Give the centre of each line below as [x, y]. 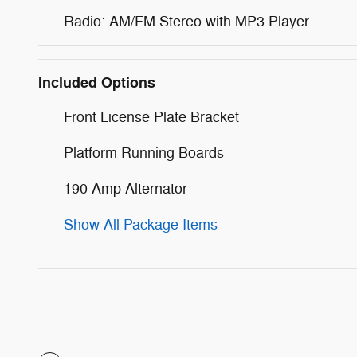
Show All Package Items [141, 224]
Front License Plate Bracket [151, 117]
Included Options [97, 82]
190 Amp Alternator [126, 188]
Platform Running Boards [144, 153]
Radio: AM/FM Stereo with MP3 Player [186, 21]
